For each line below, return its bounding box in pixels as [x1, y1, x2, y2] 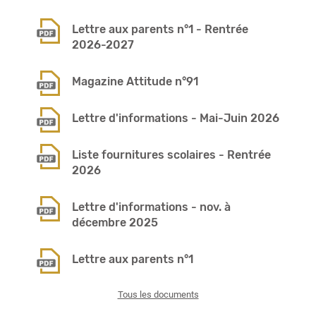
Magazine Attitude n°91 [71, 74, 198, 88]
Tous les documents [117, 289, 199, 300]
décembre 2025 [71, 215, 158, 229]
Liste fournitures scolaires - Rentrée [71, 147, 271, 162]
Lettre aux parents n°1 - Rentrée [71, 22, 248, 36]
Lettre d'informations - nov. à [71, 200, 231, 214]
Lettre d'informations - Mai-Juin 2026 [71, 111, 279, 125]
